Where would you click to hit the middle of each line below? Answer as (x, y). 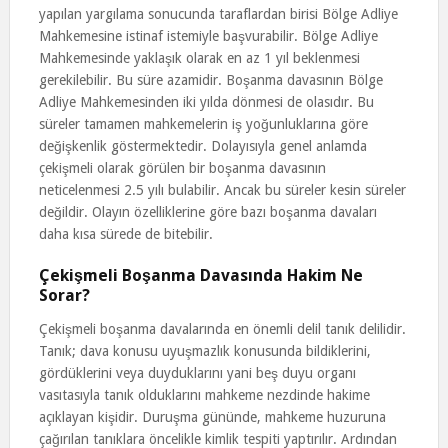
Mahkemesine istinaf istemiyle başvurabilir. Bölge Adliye (208, 36)
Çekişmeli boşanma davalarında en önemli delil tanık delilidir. (222, 329)
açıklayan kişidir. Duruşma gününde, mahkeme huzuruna (212, 417)
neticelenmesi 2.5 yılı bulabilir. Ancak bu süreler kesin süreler (222, 190)
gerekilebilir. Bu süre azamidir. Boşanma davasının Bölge (210, 80)
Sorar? (64, 295)
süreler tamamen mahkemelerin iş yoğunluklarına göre (203, 124)
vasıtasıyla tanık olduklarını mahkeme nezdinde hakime (204, 395)
